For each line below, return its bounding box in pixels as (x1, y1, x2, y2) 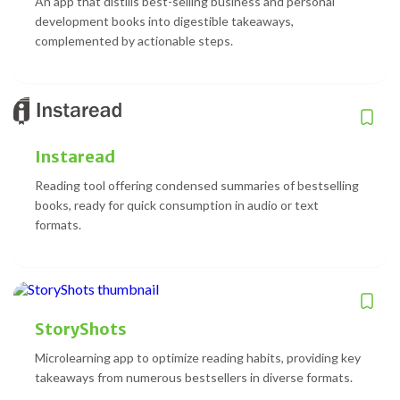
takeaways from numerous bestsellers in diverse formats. (35, 369, 353, 385)
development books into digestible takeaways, (35, 12, 294, 29)
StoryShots (35, 318, 127, 339)
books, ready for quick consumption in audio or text (35, 196, 319, 212)
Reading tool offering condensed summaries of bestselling (35, 177, 359, 193)
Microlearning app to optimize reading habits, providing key (35, 349, 361, 365)
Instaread (35, 146, 115, 167)
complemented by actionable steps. (35, 32, 233, 48)
